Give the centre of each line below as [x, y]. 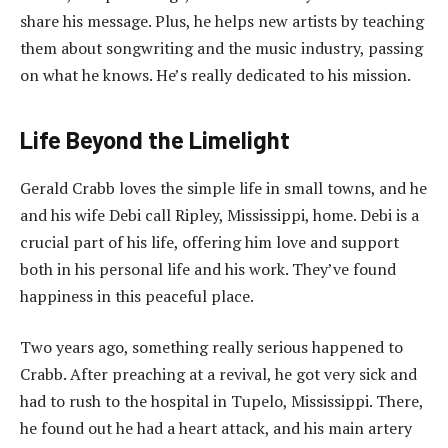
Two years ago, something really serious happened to [211, 347]
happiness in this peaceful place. [137, 295]
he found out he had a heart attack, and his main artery [216, 428]
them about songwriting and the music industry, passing [221, 48]
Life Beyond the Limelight [155, 139]
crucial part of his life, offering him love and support [209, 241]
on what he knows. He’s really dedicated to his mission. [215, 75]
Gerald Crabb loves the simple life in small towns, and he [223, 187]
